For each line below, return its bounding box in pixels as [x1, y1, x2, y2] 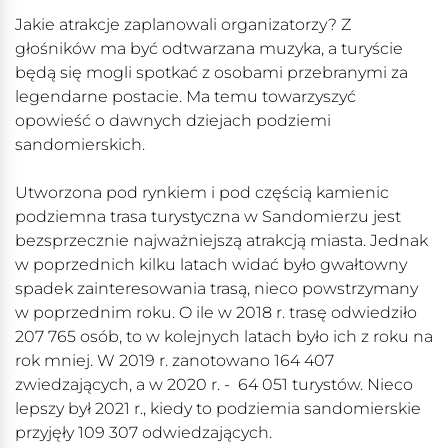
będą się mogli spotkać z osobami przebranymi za [15, 63, 408, 83]
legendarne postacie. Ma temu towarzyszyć [15, 87, 356, 107]
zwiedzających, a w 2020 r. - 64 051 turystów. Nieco [15, 375, 413, 395]
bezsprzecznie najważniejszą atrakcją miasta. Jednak [15, 231, 428, 251]
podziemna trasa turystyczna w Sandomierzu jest [15, 207, 401, 227]
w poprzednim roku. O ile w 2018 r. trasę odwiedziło [15, 303, 417, 323]
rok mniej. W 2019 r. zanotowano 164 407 [15, 351, 334, 371]
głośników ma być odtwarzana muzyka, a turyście [15, 39, 403, 59]
